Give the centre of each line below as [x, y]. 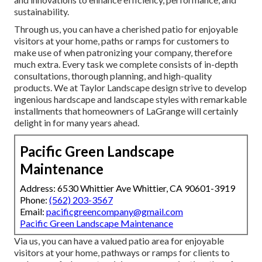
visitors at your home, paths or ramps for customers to [122, 40]
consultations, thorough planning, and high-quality [113, 75]
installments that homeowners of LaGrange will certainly [126, 111]
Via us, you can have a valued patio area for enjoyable [119, 240]
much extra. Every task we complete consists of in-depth [126, 64]
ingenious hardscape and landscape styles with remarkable [130, 99]
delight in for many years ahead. [77, 122]
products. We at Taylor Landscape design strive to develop [130, 87]
